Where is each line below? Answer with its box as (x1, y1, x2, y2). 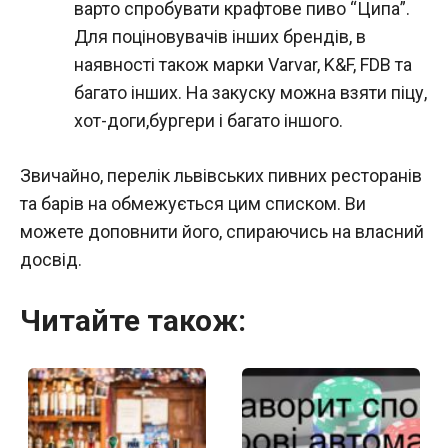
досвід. (20, 248, 82, 270)
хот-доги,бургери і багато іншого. (74, 109, 343, 131)
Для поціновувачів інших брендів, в (74, 25, 366, 47)
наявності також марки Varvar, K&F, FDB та (74, 53, 412, 75)
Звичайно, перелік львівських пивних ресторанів (20, 164, 422, 186)
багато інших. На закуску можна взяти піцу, (74, 81, 427, 103)
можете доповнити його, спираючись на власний (20, 220, 424, 242)
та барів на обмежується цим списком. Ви (20, 192, 366, 214)
